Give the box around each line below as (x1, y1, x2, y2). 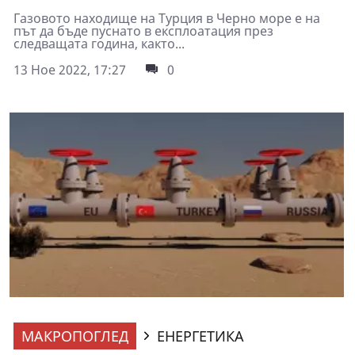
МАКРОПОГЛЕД (21, 326, 128, 345)
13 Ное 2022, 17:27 (13, 61, 126, 79)
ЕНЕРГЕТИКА (157, 326, 244, 345)
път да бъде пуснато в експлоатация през (13, 22, 273, 40)
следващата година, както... (13, 35, 185, 53)
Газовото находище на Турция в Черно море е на (13, 10, 320, 28)
